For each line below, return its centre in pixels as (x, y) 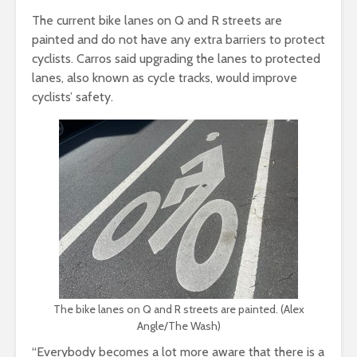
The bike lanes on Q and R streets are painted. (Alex (178, 309)
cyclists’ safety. (73, 96)
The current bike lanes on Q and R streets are (157, 20)
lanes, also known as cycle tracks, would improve (165, 77)
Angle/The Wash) (178, 326)
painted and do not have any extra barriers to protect (178, 39)
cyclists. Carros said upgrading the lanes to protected (176, 58)
